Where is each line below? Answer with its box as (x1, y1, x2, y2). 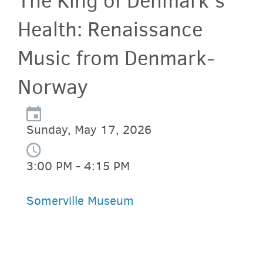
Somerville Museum (26, 192, 134, 209)
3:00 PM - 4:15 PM (26, 157, 130, 174)
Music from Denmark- (18, 44, 215, 72)
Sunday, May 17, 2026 (26, 122, 151, 139)
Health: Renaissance (18, 15, 203, 43)
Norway (18, 73, 88, 100)
